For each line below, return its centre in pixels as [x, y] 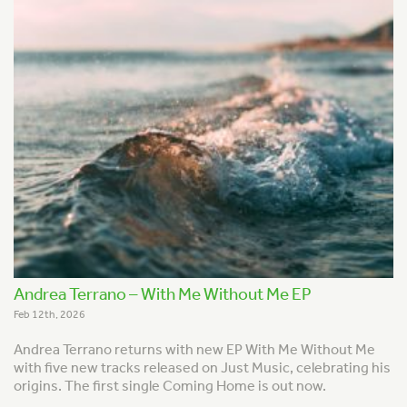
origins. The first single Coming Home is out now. [170, 386]
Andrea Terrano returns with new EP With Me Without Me [194, 350]
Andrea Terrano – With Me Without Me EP [163, 293]
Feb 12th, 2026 [50, 314]
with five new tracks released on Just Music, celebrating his [202, 368]
